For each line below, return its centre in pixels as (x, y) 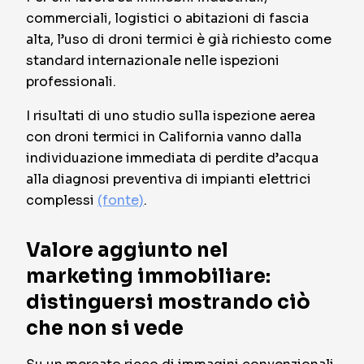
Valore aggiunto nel (127, 250)
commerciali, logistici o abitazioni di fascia (167, 18)
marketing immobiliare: (148, 276)
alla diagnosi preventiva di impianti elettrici (169, 179)
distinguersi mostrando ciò (168, 302)
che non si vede (105, 328)
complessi (62, 200)
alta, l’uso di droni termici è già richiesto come (179, 39)
